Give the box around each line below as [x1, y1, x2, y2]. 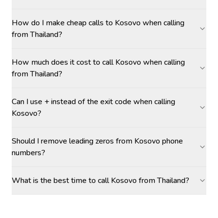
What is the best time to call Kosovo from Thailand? [12, 175, 189, 186]
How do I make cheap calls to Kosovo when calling [12, 18, 184, 28]
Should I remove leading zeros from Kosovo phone [12, 136, 183, 146]
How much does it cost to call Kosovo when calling [12, 57, 185, 68]
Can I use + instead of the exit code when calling [12, 96, 175, 107]
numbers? [12, 147, 45, 158]
